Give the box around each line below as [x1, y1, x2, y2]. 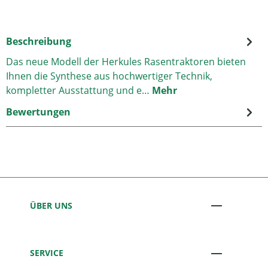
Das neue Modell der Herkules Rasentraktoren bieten [6, 55, 246, 68]
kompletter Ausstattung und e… [6, 84, 152, 97]
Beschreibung [6, 35, 71, 48]
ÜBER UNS [30, 199, 72, 211]
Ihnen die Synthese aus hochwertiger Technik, [6, 69, 212, 83]
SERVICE [30, 247, 63, 259]
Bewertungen [6, 105, 71, 118]
